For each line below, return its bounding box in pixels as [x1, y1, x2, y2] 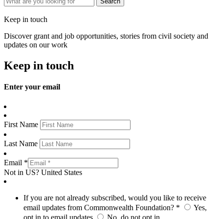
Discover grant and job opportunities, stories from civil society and [4, 32, 208, 41]
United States [41, 168, 82, 176]
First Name [4, 120, 40, 129]
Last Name [4, 139, 40, 148]
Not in [4, 168, 25, 176]
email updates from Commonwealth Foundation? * [23, 203, 180, 212]
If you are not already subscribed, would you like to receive [23, 193, 206, 202]
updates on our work [4, 41, 67, 49]
